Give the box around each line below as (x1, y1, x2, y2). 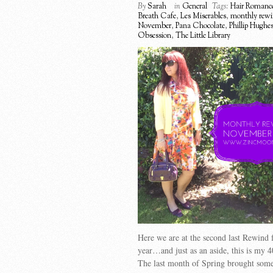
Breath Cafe (138, 11, 176, 22)
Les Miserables (180, 11, 226, 22)
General (182, 1, 207, 12)
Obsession (138, 30, 171, 41)
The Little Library (175, 30, 230, 41)
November (138, 21, 171, 32)
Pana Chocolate (175, 21, 225, 32)
